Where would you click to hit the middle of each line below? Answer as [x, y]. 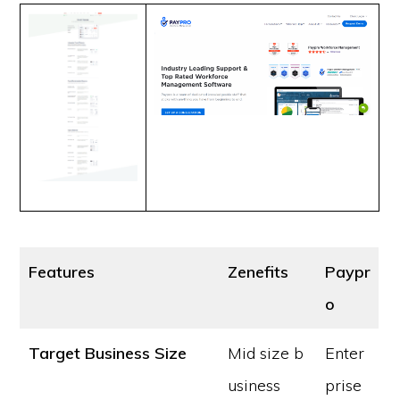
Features [62, 272]
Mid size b [266, 353]
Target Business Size [108, 353]
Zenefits [258, 272]
